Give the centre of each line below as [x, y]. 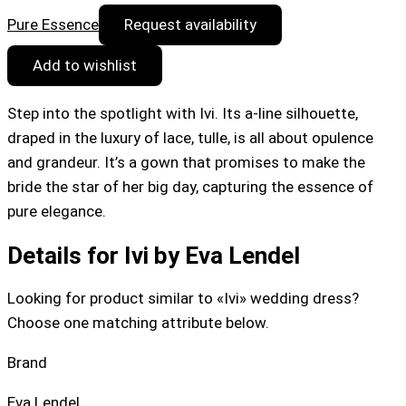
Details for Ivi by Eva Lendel [154, 255]
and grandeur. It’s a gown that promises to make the [186, 163]
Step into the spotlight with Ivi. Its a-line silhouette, [183, 114]
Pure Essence [53, 25]
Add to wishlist [85, 66]
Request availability [190, 25]
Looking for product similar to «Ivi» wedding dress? [183, 298]
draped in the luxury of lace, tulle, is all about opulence [190, 138]
